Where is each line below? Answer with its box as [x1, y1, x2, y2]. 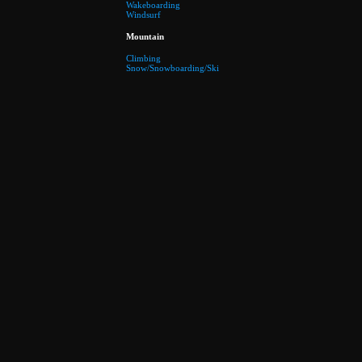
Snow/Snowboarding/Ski [126, 62, 219, 73]
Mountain [126, 32, 164, 42]
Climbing [126, 53, 161, 63]
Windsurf [126, 9, 161, 19]
